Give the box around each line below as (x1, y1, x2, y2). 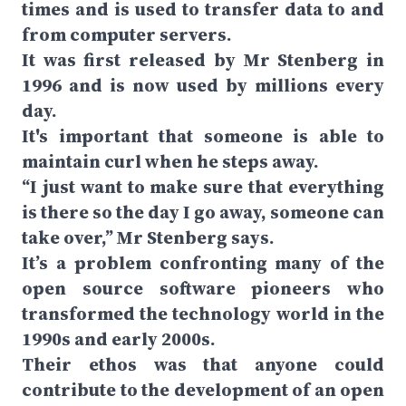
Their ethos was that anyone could (22, 352, 384, 377)
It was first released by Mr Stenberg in (22, 47, 384, 72)
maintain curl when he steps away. (22, 149, 319, 174)
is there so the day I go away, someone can (22, 199, 384, 225)
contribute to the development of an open (22, 377, 384, 402)
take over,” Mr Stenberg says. (22, 225, 275, 250)
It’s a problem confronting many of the (22, 250, 384, 275)
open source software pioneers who (22, 275, 384, 301)
